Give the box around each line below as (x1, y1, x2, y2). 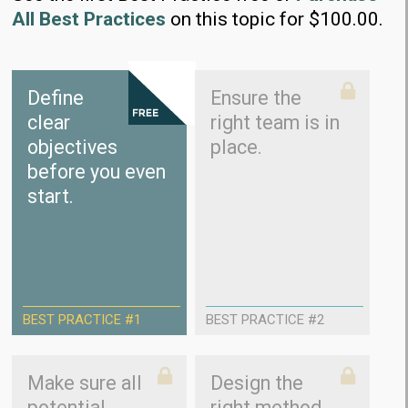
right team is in (209, 111, 340, 135)
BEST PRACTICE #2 (205, 311, 324, 328)
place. (209, 136, 262, 159)
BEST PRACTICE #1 (23, 311, 142, 328)
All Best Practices (12, 8, 167, 31)
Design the (209, 371, 303, 394)
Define (27, 87, 85, 110)
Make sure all (27, 371, 143, 394)
